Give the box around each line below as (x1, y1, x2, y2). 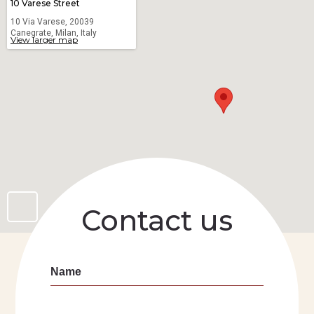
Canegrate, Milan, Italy (11, 28, 97, 39)
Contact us (81, 203, 233, 238)
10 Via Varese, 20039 (11, 17, 94, 27)
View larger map (11, 34, 78, 46)
